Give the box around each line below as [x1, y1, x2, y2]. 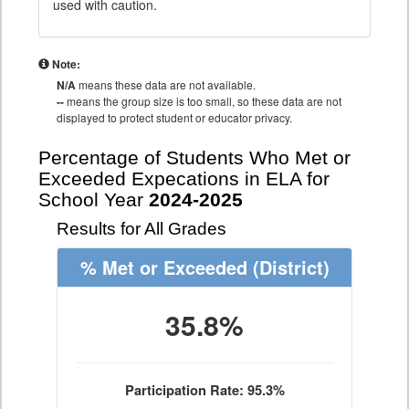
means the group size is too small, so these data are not [64, 93, 341, 109]
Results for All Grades [57, 219, 226, 238]
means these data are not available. [76, 77, 256, 92]
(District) [246, 254, 330, 280]
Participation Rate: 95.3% [124, 381, 285, 400]
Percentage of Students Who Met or [38, 147, 351, 169]
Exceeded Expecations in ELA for [38, 168, 330, 190]
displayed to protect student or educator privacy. [57, 110, 292, 125]
